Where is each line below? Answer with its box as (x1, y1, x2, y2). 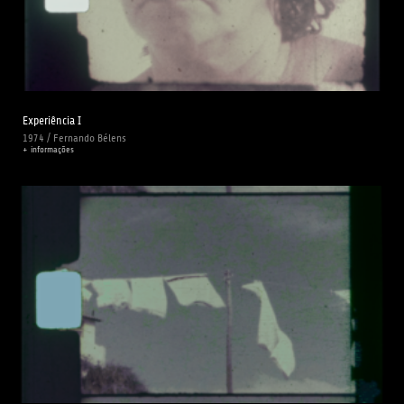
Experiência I (23, 113, 81, 127)
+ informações (23, 143, 74, 154)
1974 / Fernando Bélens (23, 131, 126, 144)
